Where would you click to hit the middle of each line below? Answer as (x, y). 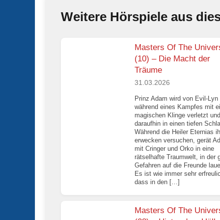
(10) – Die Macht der (172, 59)
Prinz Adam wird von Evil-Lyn (176, 98)
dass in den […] (157, 182)
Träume (148, 70)
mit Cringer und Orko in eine (174, 148)
